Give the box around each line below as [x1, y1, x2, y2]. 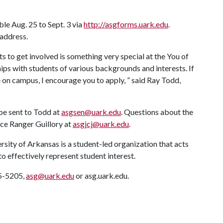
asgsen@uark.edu [61, 107, 121, 116]
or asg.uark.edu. [74, 171, 130, 180]
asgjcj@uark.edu [73, 119, 129, 128]
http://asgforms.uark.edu [84, 19, 168, 29]
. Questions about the [121, 107, 193, 116]
